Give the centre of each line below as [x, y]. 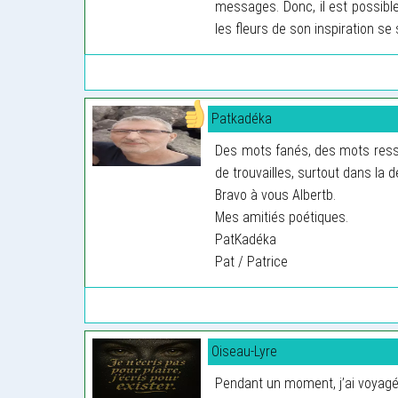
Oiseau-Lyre [245, 351]
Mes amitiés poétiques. [282, 217]
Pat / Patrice [252, 261]
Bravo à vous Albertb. [276, 195]
